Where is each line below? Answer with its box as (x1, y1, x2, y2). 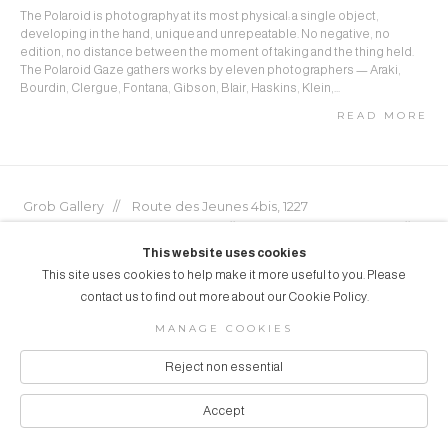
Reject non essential (165, 360, 283, 374)
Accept (203, 404, 245, 418)
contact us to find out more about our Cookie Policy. (79, 290, 369, 304)
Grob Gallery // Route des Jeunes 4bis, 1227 (20, 199, 308, 214)
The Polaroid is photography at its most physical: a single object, (20, 9, 379, 23)
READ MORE (337, 109, 428, 122)
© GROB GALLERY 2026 (20, 320, 215, 333)
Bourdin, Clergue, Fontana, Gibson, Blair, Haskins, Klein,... (20, 81, 340, 95)
